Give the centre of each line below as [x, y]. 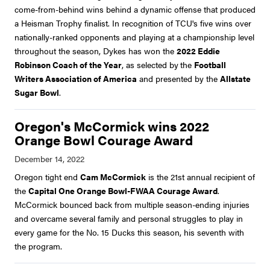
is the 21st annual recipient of [200, 177]
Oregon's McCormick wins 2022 [112, 126]
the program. [38, 246]
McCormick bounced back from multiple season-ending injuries [132, 205]
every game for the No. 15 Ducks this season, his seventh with [129, 232]
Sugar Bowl [37, 93]
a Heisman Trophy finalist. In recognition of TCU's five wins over [133, 23]
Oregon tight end [47, 177]
